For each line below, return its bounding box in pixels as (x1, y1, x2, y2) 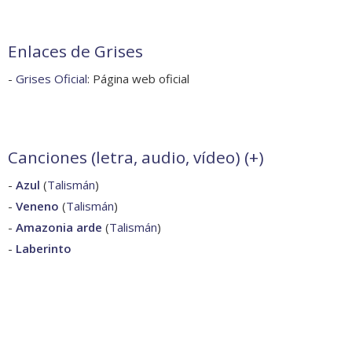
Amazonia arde (16, 218, 102, 235)
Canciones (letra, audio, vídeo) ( (8, 145, 249, 168)
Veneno (16, 197, 59, 214)
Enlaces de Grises (8, 39, 143, 62)
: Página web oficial (87, 70, 189, 86)
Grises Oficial (16, 70, 87, 86)
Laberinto (16, 240, 71, 256)
